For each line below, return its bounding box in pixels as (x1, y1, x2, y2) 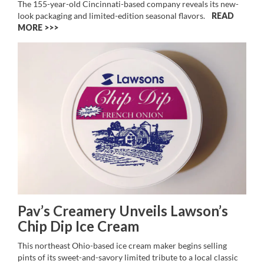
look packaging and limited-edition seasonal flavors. (18, 10, 209, 21)
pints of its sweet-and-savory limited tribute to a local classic (18, 252, 238, 263)
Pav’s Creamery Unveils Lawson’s (18, 202, 228, 220)
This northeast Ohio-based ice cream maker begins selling (18, 240, 227, 251)
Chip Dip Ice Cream (18, 217, 139, 235)
